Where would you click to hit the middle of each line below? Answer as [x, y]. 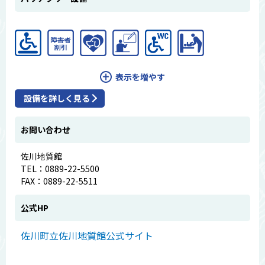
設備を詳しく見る [57, 98]
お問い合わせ [46, 129]
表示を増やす [140, 77]
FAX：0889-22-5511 [59, 181]
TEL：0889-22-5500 [60, 168]
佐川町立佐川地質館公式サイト [87, 235]
